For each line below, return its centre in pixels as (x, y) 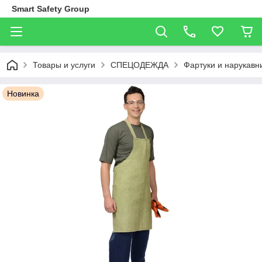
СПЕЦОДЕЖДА (139, 65)
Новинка (23, 94)
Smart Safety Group (51, 9)
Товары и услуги (64, 65)
